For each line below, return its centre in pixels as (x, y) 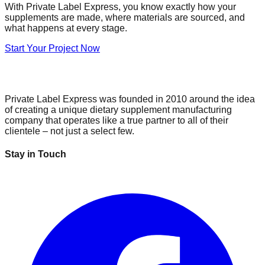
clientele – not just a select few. (70, 131)
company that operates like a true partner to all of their (117, 120)
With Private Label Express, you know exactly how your (120, 7)
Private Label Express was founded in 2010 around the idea (130, 99)
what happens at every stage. (66, 28)
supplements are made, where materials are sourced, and (125, 17)
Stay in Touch (35, 154)
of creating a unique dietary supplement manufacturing (118, 109)
